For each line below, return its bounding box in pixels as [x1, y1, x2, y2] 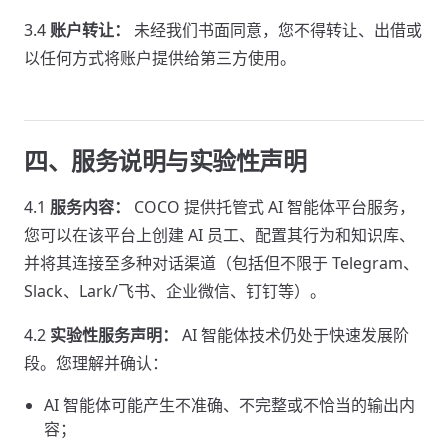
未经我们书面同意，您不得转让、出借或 [130, 19, 422, 41]
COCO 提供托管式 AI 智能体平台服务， [130, 196, 415, 218]
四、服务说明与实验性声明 [24, 144, 307, 177]
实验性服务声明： [50, 324, 178, 346]
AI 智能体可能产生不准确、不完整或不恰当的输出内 [44, 394, 415, 416]
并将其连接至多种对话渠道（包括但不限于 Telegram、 [24, 252, 419, 274]
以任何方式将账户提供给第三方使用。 [24, 47, 296, 69]
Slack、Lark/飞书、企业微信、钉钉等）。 [24, 280, 326, 302]
